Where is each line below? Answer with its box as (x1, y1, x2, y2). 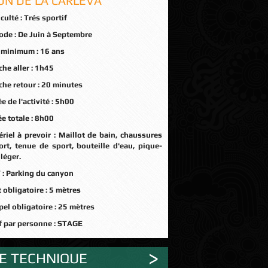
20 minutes (41, 80, 83, 89)
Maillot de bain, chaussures (58, 130, 163, 139)
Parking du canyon (5, 169, 74, 178)
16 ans (39, 47, 65, 56)
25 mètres (57, 202, 95, 211)
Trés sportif (23, 13, 67, 22)
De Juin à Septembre (17, 30, 92, 39)
